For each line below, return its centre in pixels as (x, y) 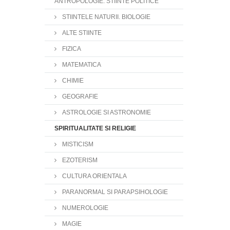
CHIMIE (72, 81)
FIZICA (71, 49)
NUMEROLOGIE (84, 208)
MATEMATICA (81, 65)
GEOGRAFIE (79, 97)
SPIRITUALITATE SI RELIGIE (95, 128)
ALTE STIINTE (81, 33)
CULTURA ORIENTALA (94, 176)
